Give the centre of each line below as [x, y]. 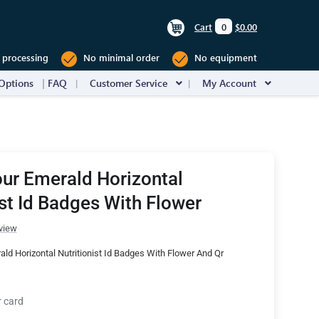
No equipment [224, 58]
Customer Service [129, 83]
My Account [229, 83]
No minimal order [120, 58]
